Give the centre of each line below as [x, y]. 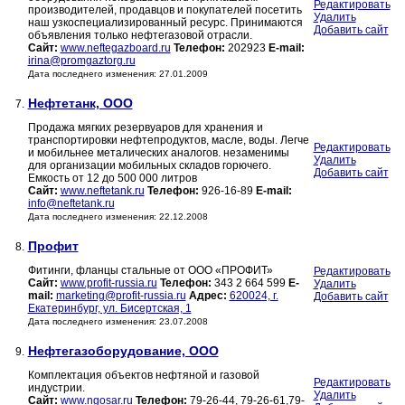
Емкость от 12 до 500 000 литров [112, 179]
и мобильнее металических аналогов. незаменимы [158, 153]
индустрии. [56, 388]
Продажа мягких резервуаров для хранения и [145, 128]
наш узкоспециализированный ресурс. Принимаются [165, 23]
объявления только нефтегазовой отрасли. [140, 36]
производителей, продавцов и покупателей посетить [165, 10]
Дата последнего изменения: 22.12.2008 [118, 217]
